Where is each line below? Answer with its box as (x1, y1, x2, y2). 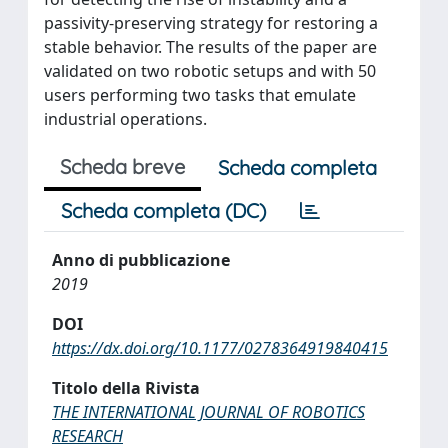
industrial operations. (44, 107, 207, 130)
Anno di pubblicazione (52, 248, 230, 271)
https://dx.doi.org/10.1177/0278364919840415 (52, 336, 388, 359)
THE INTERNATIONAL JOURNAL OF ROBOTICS (52, 400, 365, 423)
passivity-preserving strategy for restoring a (44, 11, 378, 34)
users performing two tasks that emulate (44, 83, 356, 106)
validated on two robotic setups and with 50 (44, 59, 376, 82)
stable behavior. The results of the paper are (44, 35, 377, 58)
